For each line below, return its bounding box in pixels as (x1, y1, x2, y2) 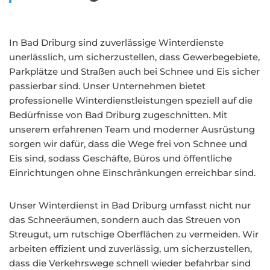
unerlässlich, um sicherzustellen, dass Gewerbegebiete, (9, 51, 260, 63)
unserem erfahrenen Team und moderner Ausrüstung (9, 124, 255, 135)
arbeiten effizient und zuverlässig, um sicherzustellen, (9, 243, 252, 254)
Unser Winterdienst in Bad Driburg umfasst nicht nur (9, 199, 251, 211)
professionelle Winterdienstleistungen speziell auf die (9, 95, 253, 106)
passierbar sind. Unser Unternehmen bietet (9, 80, 206, 92)
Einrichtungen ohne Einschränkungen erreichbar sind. (9, 167, 256, 178)
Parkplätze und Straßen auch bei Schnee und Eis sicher (9, 66, 260, 77)
